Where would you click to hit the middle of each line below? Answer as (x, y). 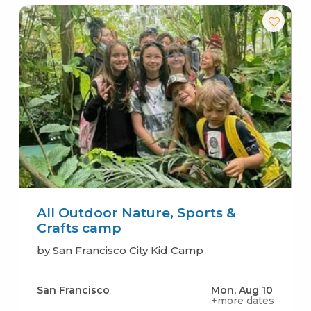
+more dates (243, 300)
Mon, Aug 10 (242, 290)
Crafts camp (79, 228)
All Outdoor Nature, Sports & (136, 212)
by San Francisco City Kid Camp (120, 250)
